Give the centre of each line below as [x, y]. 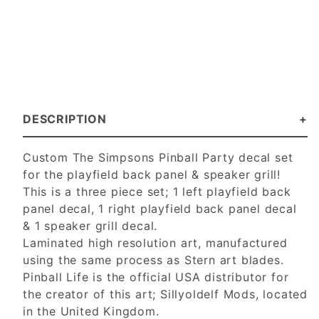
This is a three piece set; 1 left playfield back [157, 192]
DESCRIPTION [65, 119]
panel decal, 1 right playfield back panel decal [160, 209]
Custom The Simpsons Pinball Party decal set [158, 158]
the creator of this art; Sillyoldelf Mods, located [165, 294]
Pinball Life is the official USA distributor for [156, 277]
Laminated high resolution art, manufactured [155, 243]
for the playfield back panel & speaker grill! [152, 175]
